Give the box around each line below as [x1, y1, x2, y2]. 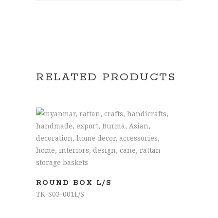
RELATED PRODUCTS [36, 71, 176, 84]
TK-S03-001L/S [36, 189, 84, 199]
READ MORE [89, 134, 130, 142]
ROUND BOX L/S [36, 179, 111, 187]
